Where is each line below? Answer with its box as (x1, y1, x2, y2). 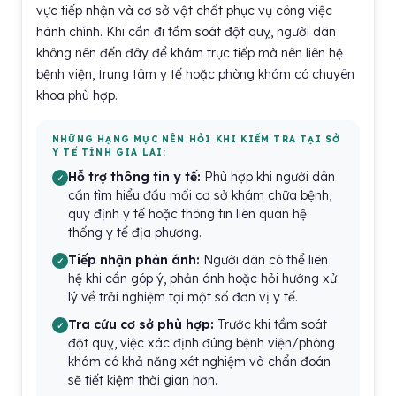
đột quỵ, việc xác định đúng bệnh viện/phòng (68, 335, 335, 351)
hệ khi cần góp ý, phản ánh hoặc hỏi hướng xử (68, 270, 337, 286)
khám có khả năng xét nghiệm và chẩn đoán (68, 354, 331, 369)
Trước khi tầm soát (214, 316, 327, 332)
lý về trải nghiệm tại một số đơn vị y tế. (68, 289, 298, 305)
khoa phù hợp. (36, 88, 118, 103)
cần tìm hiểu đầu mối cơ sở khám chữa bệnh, (68, 187, 331, 203)
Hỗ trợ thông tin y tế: (68, 169, 201, 185)
